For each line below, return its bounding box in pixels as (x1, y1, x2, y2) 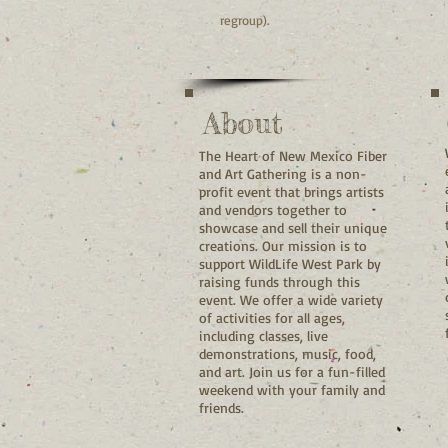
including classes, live (199, 326, 328, 344)
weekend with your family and (199, 380, 385, 398)
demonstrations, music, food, (199, 344, 376, 362)
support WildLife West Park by (199, 254, 381, 272)
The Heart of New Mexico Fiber (199, 146, 387, 164)
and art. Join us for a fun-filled (199, 362, 385, 380)
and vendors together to (199, 200, 347, 218)
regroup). (220, 11, 269, 28)
